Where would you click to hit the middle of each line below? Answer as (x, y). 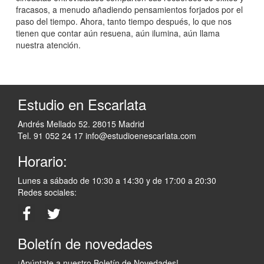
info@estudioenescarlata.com (140, 136)
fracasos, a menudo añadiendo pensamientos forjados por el (129, 10)
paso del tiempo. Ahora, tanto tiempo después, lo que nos (124, 22)
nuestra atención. (48, 45)
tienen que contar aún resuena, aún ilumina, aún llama (118, 33)
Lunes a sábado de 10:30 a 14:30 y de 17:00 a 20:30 (117, 181)
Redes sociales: (47, 192)
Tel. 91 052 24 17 (50, 136)
